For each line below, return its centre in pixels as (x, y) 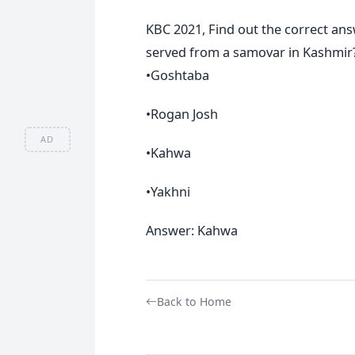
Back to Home (194, 301)
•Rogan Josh (181, 113)
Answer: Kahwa (191, 230)
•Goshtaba (177, 74)
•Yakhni (168, 191)
